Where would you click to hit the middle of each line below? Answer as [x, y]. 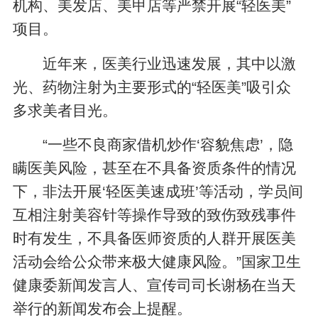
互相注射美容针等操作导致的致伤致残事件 [155, 215]
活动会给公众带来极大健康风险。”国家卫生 [157, 262]
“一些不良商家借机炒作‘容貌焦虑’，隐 [168, 145]
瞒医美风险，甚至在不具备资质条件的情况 [155, 168]
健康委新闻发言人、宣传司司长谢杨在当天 [155, 285]
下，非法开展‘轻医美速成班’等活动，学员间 [158, 192]
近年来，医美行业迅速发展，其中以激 [170, 63]
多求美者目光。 [65, 110]
